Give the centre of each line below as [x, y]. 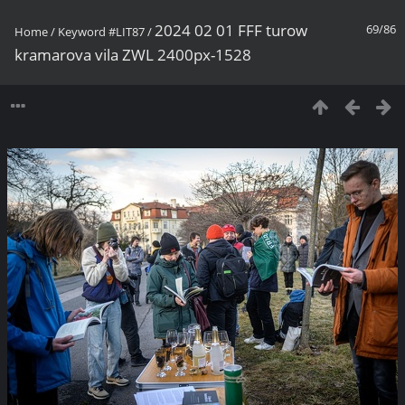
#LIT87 [127, 32]
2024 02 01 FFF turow [231, 30]
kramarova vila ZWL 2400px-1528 [133, 55]
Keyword [82, 32]
